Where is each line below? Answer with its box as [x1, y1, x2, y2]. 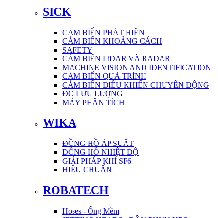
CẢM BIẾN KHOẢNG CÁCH [62, 36, 162, 45]
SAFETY [62, 45, 92, 54]
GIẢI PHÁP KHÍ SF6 [62, 157, 131, 165]
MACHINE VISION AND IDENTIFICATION [62, 63, 211, 72]
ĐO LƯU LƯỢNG [62, 89, 123, 98]
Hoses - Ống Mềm [62, 207, 119, 216]
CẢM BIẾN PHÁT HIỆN [62, 28, 145, 36]
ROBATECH [43, 184, 109, 197]
